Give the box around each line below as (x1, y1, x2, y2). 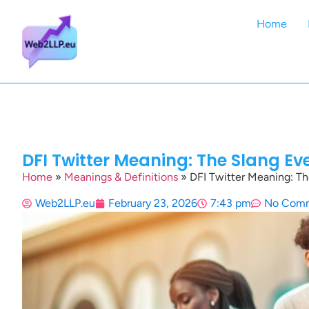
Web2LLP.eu (35, 197, 95, 210)
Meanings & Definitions (64, 170, 178, 183)
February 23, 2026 (108, 197, 197, 210)
